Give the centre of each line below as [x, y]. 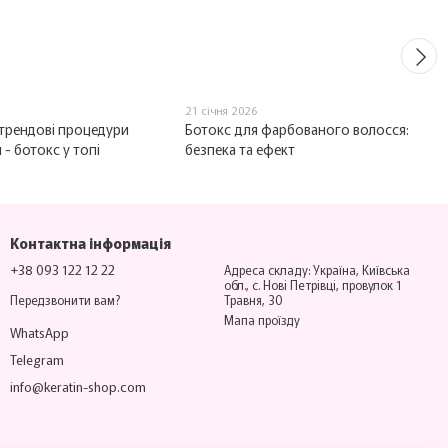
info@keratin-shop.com [78, 386]
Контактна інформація [90, 243]
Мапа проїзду [262, 320]
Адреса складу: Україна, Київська [317, 270]
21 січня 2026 [221, 110]
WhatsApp [39, 332]
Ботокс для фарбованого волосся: [297, 129]
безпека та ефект [240, 149]
